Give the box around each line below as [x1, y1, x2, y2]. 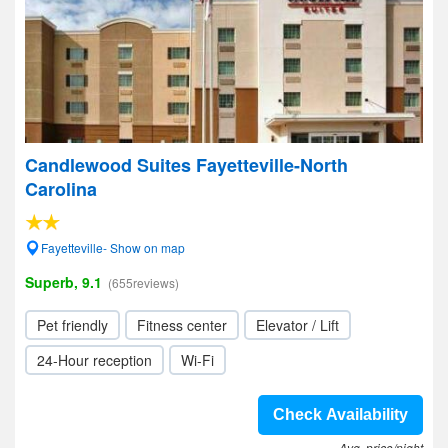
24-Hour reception [37, 350, 152, 370]
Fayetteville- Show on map [41, 239, 185, 256]
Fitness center [137, 315, 227, 335]
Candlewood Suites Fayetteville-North [25, 152, 348, 178]
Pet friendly [37, 315, 108, 335]
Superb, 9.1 [25, 272, 102, 292]
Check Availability [273, 406, 408, 423]
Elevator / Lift [256, 315, 339, 335]
